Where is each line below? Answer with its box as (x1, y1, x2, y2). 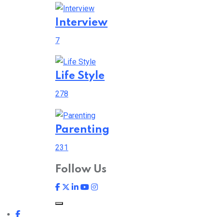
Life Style (55, 71, 105, 82)
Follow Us (55, 164, 107, 175)
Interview (55, 17, 108, 28)
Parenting (55, 124, 109, 136)
